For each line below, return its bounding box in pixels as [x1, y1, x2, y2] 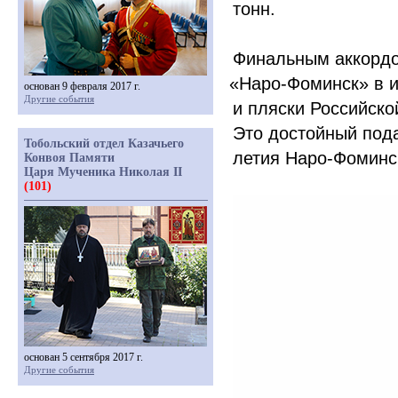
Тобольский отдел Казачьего [24, 137, 184, 150]
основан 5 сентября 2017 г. [24, 351, 143, 363]
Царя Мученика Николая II [24, 165, 182, 179]
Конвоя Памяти [24, 151, 115, 164]
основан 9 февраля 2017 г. [24, 80, 140, 92]
